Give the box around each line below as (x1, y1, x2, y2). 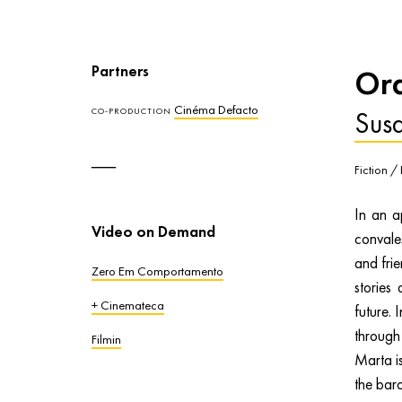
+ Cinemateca (92, 295, 164, 313)
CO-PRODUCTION (92, 105, 171, 118)
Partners (92, 60, 149, 81)
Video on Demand (92, 222, 215, 242)
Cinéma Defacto (174, 100, 258, 118)
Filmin (92, 329, 121, 347)
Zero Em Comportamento (92, 261, 223, 279)
